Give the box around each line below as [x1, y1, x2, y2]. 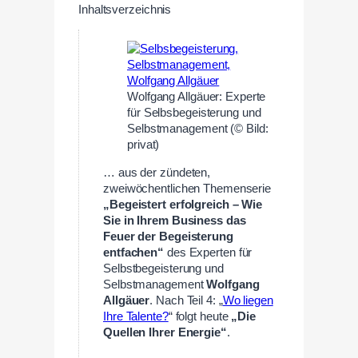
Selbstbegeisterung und [103, 262, 224, 275]
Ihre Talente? [103, 310, 169, 323]
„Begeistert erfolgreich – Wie [103, 198, 263, 211]
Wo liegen [222, 294, 273, 307]
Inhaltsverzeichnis [78, 2, 172, 16]
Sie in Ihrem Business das [103, 214, 246, 227]
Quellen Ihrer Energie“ [103, 326, 227, 339]
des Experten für [164, 246, 253, 259]
